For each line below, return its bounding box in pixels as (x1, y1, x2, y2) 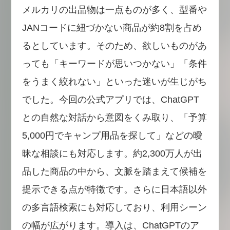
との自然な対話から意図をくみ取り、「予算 (22, 112, 207, 123)
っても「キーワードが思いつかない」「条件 (22, 58, 207, 69)
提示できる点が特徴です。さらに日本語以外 (22, 184, 207, 195)
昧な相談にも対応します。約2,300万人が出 (22, 148, 202, 159)
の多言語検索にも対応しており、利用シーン (22, 202, 207, 213)
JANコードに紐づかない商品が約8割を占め (22, 22, 202, 33)
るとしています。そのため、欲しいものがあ (22, 40, 207, 51)
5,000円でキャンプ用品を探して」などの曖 (22, 130, 202, 141)
